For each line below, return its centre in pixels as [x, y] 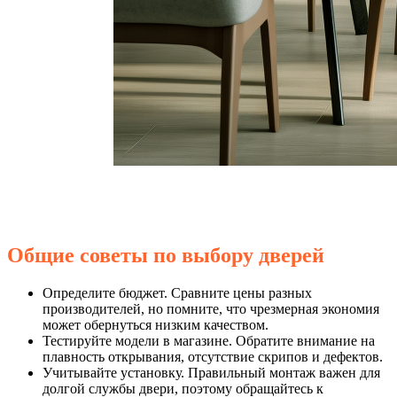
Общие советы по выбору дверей [166, 255]
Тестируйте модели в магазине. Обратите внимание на [209, 340]
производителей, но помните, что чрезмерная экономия [211, 308]
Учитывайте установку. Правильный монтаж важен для [211, 372]
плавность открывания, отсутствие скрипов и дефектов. [213, 356]
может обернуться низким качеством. [156, 324]
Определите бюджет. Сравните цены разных [177, 292]
